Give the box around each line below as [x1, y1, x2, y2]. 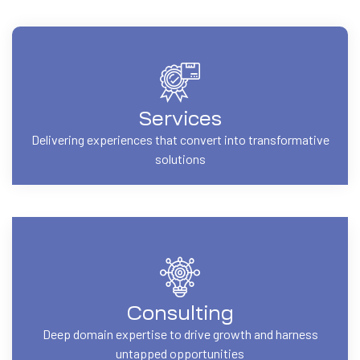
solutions [154, 150, 206, 166]
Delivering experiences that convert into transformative [31, 131, 329, 147]
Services [138, 108, 222, 129]
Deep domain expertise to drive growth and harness [42, 325, 318, 342]
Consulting [126, 303, 234, 323]
